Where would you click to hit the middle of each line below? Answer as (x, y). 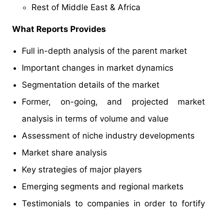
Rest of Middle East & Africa (86, 8)
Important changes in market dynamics (98, 68)
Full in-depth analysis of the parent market (104, 51)
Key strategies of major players (82, 170)
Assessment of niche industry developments (108, 136)
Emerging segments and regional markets (103, 187)
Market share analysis (64, 153)
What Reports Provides (59, 29)
